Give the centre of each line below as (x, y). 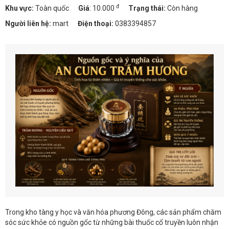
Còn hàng (182, 8)
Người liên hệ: (28, 24)
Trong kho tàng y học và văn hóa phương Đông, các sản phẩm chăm (113, 212)
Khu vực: (19, 8)
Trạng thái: (148, 8)
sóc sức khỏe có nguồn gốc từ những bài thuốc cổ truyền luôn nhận (112, 222)
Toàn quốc (51, 8)
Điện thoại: (96, 24)
